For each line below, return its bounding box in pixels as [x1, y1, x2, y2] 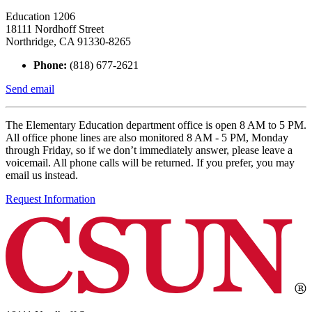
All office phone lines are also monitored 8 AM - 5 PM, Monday [6, 131, 288, 143]
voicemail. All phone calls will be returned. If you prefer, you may [6, 156, 295, 169]
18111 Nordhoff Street [6, 22, 104, 35]
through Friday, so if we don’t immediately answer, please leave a [6, 143, 292, 156]
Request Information [6, 192, 95, 205]
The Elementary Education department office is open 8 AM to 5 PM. [6, 118, 306, 131]
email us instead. [6, 169, 78, 181]
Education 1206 [6, 10, 75, 22]
